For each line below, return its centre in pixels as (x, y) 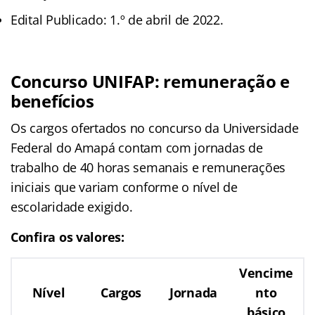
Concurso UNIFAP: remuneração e (150, 81)
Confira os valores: (67, 237)
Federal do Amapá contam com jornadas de (137, 147)
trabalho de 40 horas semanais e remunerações (148, 167)
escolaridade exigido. (72, 206)
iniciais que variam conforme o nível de (124, 187)
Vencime (266, 272)
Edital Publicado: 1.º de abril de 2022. (117, 19)
